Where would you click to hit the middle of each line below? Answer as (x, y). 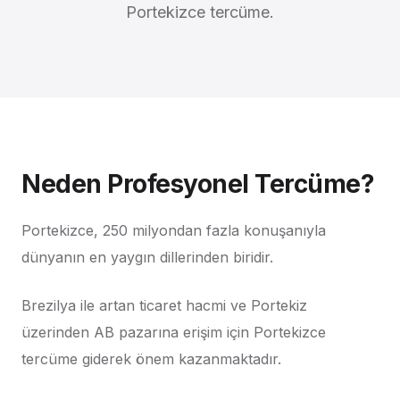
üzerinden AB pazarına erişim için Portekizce (174, 332)
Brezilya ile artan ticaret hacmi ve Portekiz (164, 305)
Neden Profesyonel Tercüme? (198, 184)
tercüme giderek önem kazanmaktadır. (151, 359)
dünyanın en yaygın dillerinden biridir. (147, 257)
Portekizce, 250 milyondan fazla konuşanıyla (174, 230)
